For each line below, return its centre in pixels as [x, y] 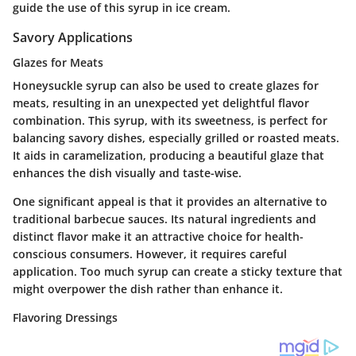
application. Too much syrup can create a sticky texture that [178, 272]
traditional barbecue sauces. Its [100, 219]
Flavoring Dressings [65, 318]
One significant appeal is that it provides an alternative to [170, 202]
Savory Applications [73, 37]
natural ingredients [240, 219]
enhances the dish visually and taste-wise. [127, 173]
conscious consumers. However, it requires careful [150, 254]
